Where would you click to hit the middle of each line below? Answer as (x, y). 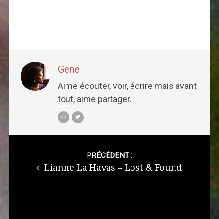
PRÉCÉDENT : (109, 156)
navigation (30, 157)
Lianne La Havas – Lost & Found (112, 168)
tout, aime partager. (94, 99)
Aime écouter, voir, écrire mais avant (127, 86)
